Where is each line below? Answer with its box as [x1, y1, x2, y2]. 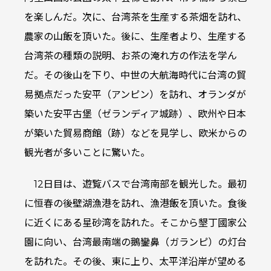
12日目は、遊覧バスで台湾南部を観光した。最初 [34, 178, 247, 191]
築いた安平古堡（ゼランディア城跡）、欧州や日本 [24, 108, 246, 120]
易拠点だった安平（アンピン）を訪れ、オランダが [24, 89, 246, 101]
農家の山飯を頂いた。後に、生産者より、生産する [24, 31, 246, 43]
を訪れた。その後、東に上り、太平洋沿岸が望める [24, 256, 246, 268]
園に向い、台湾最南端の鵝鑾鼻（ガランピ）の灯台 [24, 237, 247, 249]
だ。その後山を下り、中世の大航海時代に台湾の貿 [24, 70, 246, 82]
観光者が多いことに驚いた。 [24, 147, 150, 159]
